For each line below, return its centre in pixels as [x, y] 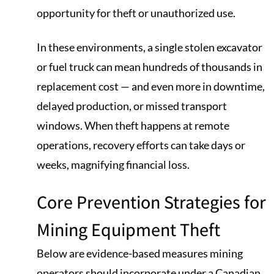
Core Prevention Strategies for [151, 202]
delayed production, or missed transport [132, 106]
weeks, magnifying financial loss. [113, 164]
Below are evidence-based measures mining [140, 254]
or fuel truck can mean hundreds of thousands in [150, 66]
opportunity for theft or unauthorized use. [136, 13]
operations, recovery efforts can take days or [141, 145]
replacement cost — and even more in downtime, [151, 86]
